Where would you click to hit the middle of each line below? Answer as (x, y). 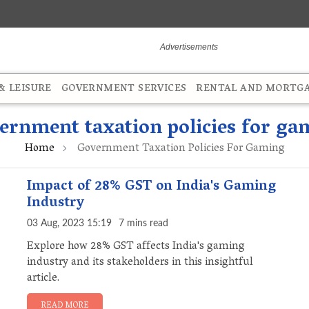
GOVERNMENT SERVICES (124, 90)
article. (43, 279)
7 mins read (143, 224)
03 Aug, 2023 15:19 (69, 224)
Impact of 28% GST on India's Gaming (151, 187)
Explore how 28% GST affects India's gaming (136, 247)
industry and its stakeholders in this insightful (140, 263)
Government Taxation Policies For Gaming (179, 149)
